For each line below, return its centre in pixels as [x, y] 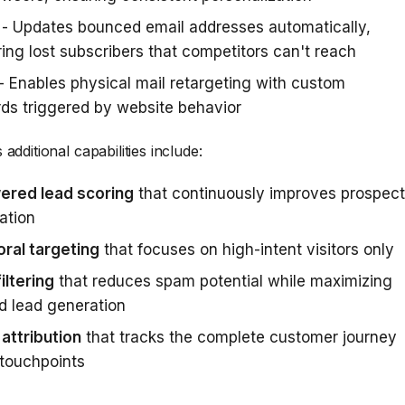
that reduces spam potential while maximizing [223, 281]
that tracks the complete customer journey [239, 337]
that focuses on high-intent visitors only [247, 250]
